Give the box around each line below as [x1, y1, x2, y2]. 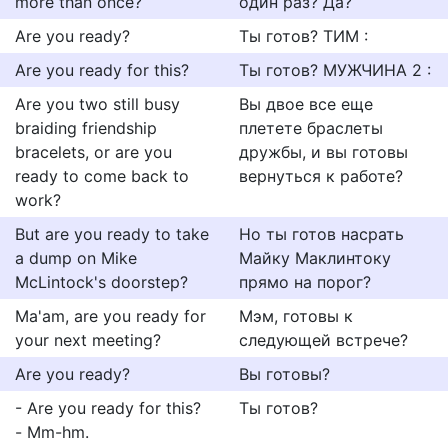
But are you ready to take [15, 224, 209, 244]
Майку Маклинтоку [239, 248, 391, 268]
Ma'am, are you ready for [15, 306, 206, 326]
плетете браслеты [239, 118, 383, 138]
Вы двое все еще [239, 94, 373, 114]
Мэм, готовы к [239, 306, 353, 326]
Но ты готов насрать [239, 224, 404, 244]
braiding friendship [15, 118, 157, 138]
